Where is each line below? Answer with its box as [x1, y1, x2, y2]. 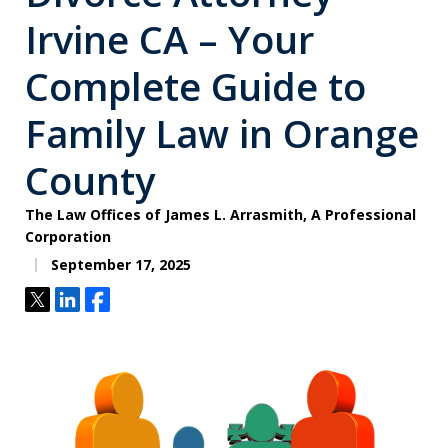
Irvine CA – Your [25, 13, 314, 65]
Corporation [25, 227, 111, 246]
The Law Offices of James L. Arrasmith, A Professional [25, 205, 416, 224]
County [25, 154, 155, 206]
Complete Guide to [25, 60, 366, 112]
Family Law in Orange [25, 107, 419, 159]
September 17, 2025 [47, 255, 191, 274]
